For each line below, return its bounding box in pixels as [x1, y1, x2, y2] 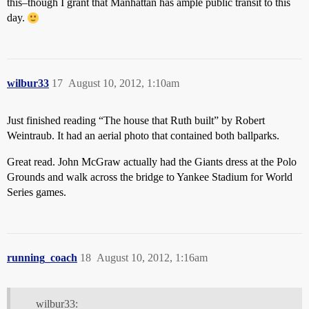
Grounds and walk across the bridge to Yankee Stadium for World [7, 171, 292, 183]
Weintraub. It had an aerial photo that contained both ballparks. [7, 130, 279, 141]
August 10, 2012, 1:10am [68, 77, 179, 89]
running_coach [7, 252, 77, 263]
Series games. [7, 186, 66, 198]
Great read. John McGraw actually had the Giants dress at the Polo [7, 156, 297, 168]
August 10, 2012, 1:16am [97, 252, 208, 263]
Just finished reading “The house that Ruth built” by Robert [7, 114, 265, 126]
